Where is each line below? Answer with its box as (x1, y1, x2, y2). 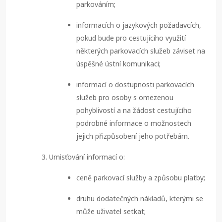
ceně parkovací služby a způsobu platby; (76, 173, 205, 183)
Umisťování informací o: (49, 152, 125, 162)
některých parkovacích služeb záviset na (76, 46, 205, 56)
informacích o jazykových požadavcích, (76, 20, 201, 30)
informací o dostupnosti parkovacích (76, 80, 194, 90)
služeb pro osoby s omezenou (76, 93, 173, 103)
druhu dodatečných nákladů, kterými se (76, 194, 203, 204)
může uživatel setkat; (76, 207, 146, 217)
